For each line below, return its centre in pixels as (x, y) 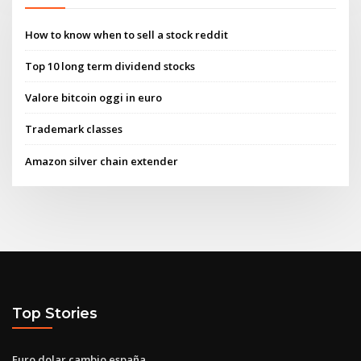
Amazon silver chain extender (102, 161)
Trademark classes (74, 129)
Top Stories (55, 313)
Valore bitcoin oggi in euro (94, 98)
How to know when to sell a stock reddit (127, 34)
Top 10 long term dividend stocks (110, 66)
